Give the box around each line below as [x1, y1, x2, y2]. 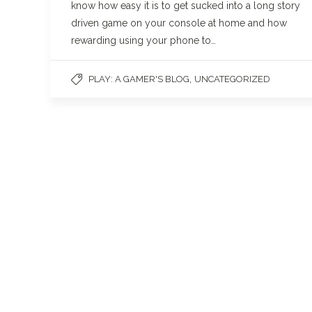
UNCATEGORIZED [194, 74, 270, 84]
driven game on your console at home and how [71, 17, 287, 29]
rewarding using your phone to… [71, 35, 216, 46]
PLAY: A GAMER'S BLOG [88, 74, 189, 84]
